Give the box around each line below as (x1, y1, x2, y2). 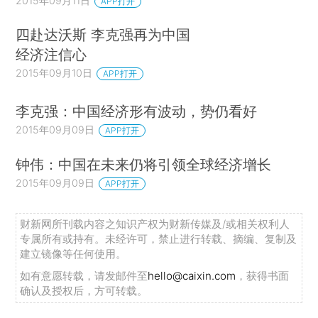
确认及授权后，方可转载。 (20, 284, 148, 298)
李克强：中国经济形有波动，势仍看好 (16, 102, 258, 120)
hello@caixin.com (148, 269, 236, 283)
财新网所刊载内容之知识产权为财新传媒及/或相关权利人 (20, 217, 290, 231)
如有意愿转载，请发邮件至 (20, 269, 148, 283)
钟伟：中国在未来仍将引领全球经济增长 (16, 155, 272, 173)
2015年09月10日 (16, 67, 93, 79)
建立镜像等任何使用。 (20, 247, 127, 261)
